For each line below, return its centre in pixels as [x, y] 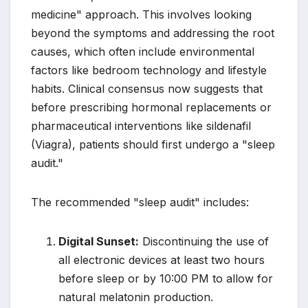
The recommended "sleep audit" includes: [140, 202]
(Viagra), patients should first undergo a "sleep [153, 144]
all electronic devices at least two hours [162, 260]
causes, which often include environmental [143, 51]
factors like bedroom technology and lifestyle [149, 70]
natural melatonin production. [136, 297]
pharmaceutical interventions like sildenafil [141, 125]
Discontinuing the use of [204, 241]
